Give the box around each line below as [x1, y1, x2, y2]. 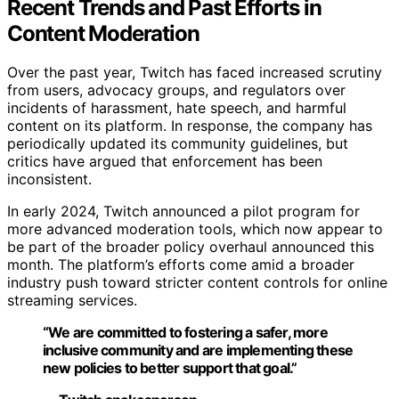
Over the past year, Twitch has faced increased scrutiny [7, 63, 382, 82]
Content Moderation [7, 20, 199, 46]
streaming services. [7, 291, 137, 310]
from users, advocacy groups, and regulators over [7, 81, 346, 100]
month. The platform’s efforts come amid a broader [7, 256, 354, 274]
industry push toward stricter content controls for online [7, 273, 387, 292]
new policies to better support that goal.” [43, 359, 297, 378]
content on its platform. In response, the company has [7, 117, 372, 135]
